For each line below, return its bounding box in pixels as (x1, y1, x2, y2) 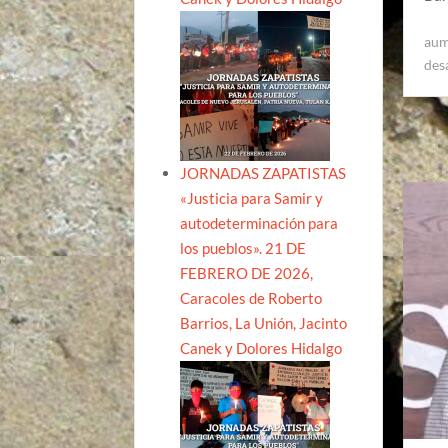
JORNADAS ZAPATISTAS (180, 163, 347, 182)
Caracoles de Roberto (180, 288, 323, 307)
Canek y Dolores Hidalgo (180, 338, 343, 357)
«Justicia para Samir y (180, 188, 324, 207)
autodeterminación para (180, 213, 339, 232)
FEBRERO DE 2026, (180, 263, 314, 282)
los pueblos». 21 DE (180, 238, 307, 257)
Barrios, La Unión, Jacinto (180, 313, 348, 332)
